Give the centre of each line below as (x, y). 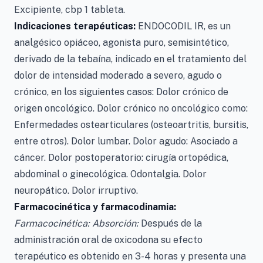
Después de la (170, 223)
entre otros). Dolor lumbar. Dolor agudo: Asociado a (126, 141)
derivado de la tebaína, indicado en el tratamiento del (130, 59)
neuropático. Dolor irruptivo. (76, 190)
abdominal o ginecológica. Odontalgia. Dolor (110, 174)
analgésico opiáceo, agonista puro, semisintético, (122, 43)
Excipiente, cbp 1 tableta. (70, 10)
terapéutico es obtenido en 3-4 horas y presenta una (130, 256)
